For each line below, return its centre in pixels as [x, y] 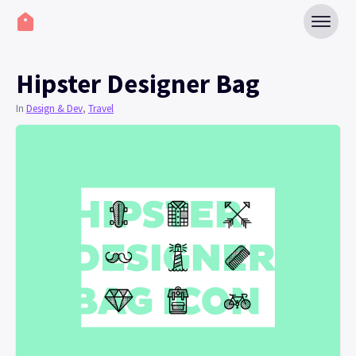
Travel [101, 109]
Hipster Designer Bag [138, 83]
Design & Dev [54, 109]
